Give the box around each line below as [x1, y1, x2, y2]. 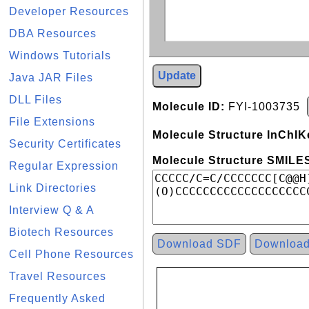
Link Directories [9, 182, 97, 194]
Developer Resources [9, 6, 129, 17]
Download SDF [157, 238, 241, 250]
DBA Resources [9, 28, 97, 39]
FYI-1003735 [225, 101, 307, 112]
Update [158, 70, 196, 81]
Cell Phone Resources [9, 248, 134, 260]
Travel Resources [9, 270, 106, 282]
